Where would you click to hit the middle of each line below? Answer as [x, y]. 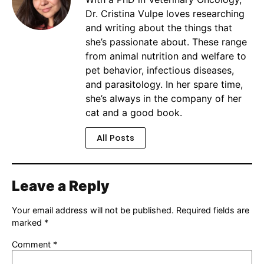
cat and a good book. [134, 113]
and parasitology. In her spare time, [164, 85]
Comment [32, 244]
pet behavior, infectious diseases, [160, 70]
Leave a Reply [61, 186]
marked [28, 223]
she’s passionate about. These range [166, 42]
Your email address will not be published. [93, 210]
